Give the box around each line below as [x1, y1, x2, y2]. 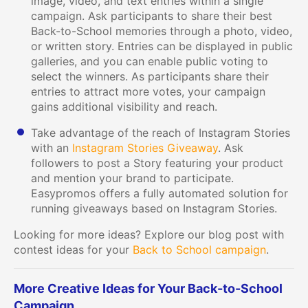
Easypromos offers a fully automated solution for [31, 186, 288, 200]
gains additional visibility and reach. [31, 99, 217, 113]
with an [31, 140, 72, 155]
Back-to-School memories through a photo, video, [31, 23, 292, 38]
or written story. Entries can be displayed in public [31, 38, 293, 53]
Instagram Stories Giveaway [72, 140, 218, 155]
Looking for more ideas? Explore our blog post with [14, 227, 284, 241]
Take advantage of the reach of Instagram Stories [31, 125, 290, 140]
